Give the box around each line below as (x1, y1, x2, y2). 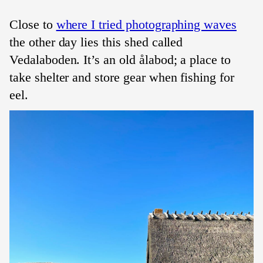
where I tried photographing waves (56, 17, 237, 32)
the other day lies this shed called (9, 35, 183, 49)
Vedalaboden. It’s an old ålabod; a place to (9, 52, 231, 67)
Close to (9, 17, 56, 32)
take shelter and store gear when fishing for (9, 70, 234, 85)
